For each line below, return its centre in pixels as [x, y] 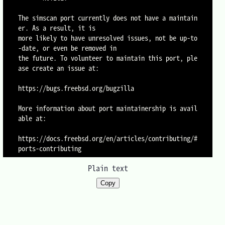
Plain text [108, 168]
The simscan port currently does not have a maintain [108, 18]
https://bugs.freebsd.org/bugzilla [76, 88]
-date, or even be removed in [68, 48]
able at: [32, 118]
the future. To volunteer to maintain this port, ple [108, 58]
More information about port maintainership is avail [108, 108]
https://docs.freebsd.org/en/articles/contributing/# [108, 138]
